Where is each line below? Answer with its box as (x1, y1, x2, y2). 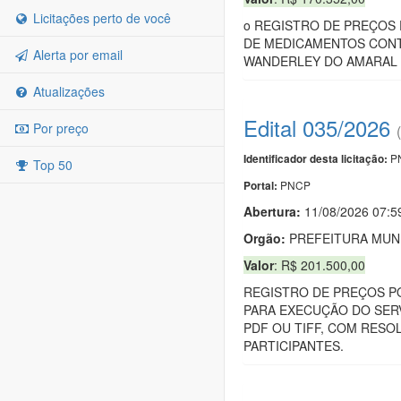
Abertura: (243, 201, 304, 220)
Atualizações (30, 82, 105, 100)
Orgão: (243, 228, 286, 247)
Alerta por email (30, 46, 123, 64)
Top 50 (30, 156, 73, 174)
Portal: (243, 177, 280, 193)
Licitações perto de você (30, 9, 171, 27)
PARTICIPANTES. (243, 336, 344, 354)
